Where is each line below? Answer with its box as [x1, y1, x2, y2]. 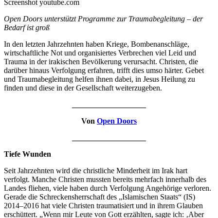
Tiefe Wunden [4, 149, 51, 158]
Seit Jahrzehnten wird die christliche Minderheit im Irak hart [4, 166, 187, 175]
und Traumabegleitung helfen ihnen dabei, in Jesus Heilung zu [4, 74, 195, 83]
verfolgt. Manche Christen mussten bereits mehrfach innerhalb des [4, 175, 206, 183]
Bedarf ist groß [4, 23, 50, 32]
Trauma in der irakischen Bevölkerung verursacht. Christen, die [4, 57, 198, 66]
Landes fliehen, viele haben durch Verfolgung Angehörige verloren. [4, 183, 211, 192]
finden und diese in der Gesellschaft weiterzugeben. [4, 83, 162, 92]
